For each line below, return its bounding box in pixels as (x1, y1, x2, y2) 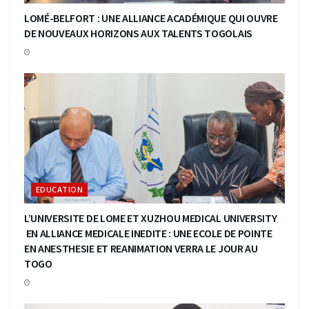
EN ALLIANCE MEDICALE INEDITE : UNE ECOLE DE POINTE (24, 226, 272, 240)
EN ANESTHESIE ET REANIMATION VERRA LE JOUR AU (24, 241, 258, 255)
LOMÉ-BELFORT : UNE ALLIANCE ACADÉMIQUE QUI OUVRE (24, 10, 278, 25)
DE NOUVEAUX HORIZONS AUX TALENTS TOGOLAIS (24, 26, 252, 40)
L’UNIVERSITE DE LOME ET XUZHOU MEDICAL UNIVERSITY (24, 210, 277, 225)
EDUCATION (36, 183, 83, 195)
